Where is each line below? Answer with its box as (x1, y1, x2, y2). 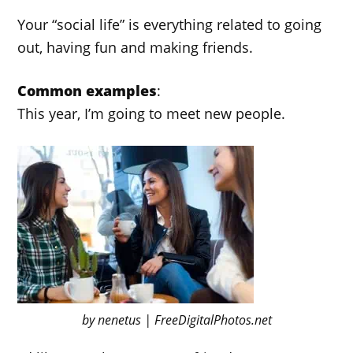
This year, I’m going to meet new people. (17, 103, 286, 123)
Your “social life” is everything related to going (17, 14, 322, 34)
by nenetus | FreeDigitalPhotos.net (81, 310, 272, 329)
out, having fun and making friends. (17, 37, 254, 57)
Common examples (17, 80, 158, 100)
